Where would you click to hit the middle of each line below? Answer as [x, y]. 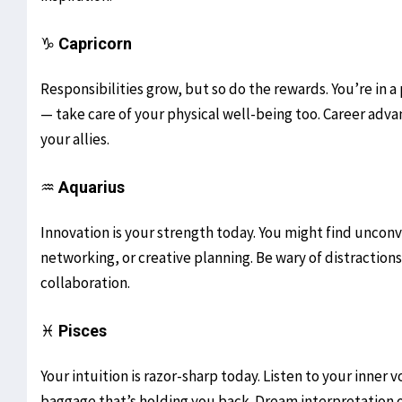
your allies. [75, 140]
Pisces [83, 331]
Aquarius [92, 188]
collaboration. [85, 283]
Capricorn [95, 44]
